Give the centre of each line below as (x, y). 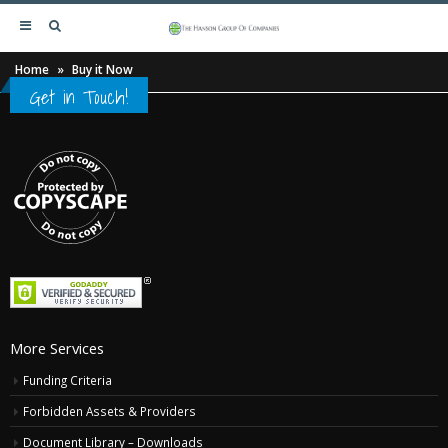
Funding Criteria (67, 380)
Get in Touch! (79, 97)
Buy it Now (102, 69)
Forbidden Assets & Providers (109, 411)
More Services (57, 348)
